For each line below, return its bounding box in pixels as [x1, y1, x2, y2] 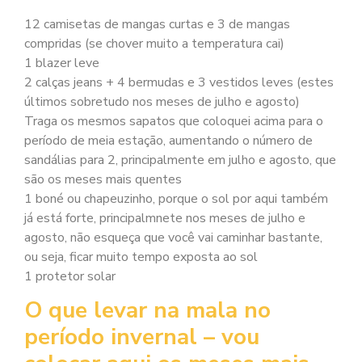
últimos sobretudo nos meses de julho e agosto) [24, 92, 300, 111]
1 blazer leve [24, 53, 99, 72]
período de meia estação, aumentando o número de [24, 131, 313, 149]
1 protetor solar [24, 267, 116, 285]
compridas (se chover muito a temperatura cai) [24, 34, 284, 53]
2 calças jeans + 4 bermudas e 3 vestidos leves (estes [24, 73, 334, 91]
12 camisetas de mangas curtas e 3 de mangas [24, 15, 290, 33]
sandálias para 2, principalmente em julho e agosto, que [24, 150, 336, 169]
